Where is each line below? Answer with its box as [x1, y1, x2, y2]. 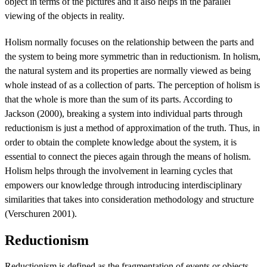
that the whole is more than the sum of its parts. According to [5, 94, 232, 105]
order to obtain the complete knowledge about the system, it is [5, 137, 237, 148]
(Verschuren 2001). [5, 209, 77, 219]
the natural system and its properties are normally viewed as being [5, 66, 251, 76]
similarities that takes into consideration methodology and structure [5, 194, 254, 205]
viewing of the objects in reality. [5, 11, 125, 21]
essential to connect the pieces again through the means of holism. [5, 151, 251, 162]
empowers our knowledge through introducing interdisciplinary [5, 180, 242, 191]
